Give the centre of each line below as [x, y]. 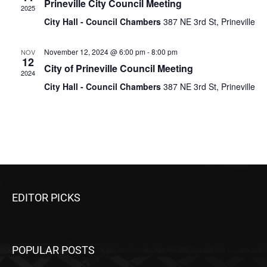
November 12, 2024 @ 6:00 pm [94, 52]
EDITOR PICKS [46, 198]
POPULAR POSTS [53, 250]
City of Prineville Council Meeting [118, 68]
